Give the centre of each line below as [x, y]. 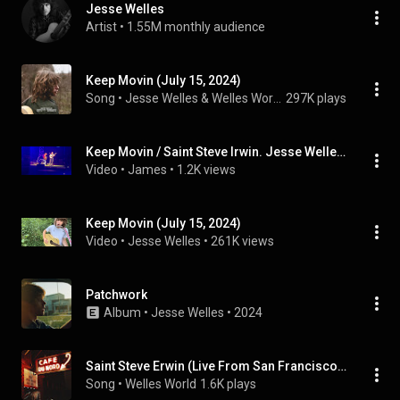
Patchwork [117, 295]
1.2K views [206, 170]
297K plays [316, 98]
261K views [242, 241]
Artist [101, 27]
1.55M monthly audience [196, 27]
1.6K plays [228, 384]
